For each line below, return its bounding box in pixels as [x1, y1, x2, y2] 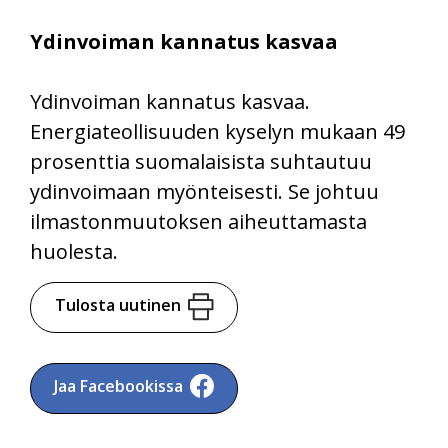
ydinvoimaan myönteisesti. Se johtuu [30, 177, 379, 205]
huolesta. [30, 237, 118, 265]
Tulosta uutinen [54, 293, 181, 316]
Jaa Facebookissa [54, 374, 184, 397]
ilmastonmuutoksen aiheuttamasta [30, 207, 367, 235]
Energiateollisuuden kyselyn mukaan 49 [30, 117, 405, 145]
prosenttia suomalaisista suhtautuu [30, 147, 372, 175]
